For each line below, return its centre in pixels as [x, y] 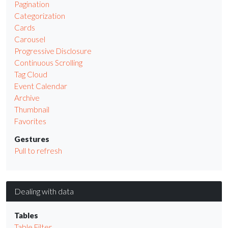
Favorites [30, 121]
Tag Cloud [31, 75]
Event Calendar [41, 86]
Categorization [40, 16]
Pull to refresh [38, 150]
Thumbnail [32, 110]
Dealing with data [44, 191]
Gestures [32, 139]
